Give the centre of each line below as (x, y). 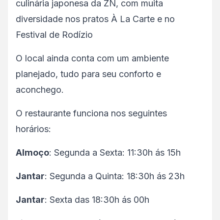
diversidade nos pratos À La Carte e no (95, 19)
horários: (33, 129)
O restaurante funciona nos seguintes (91, 113)
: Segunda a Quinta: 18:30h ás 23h (115, 176)
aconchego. (40, 90)
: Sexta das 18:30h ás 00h (97, 200)
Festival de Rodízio (54, 35)
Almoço (32, 152)
